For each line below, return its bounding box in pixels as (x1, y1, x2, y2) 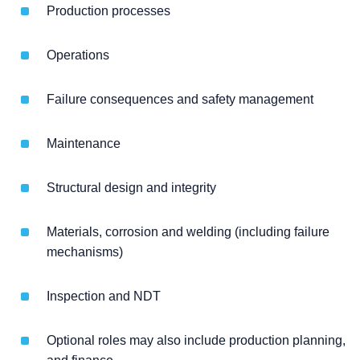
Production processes (47, 4, 170, 18)
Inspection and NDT (47, 289, 161, 304)
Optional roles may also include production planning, (47, 333, 346, 348)
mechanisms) (47, 245, 123, 260)
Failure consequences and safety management (47, 92, 313, 107)
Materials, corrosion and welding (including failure (47, 225, 329, 239)
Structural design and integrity (47, 181, 216, 195)
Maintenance (47, 137, 121, 151)
